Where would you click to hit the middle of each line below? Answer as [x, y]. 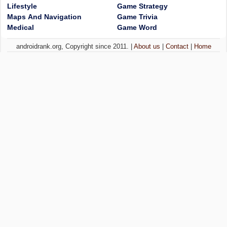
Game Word [137, 28]
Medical [21, 28]
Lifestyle [22, 6]
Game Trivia [137, 17]
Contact [177, 47]
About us [147, 47]
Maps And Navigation [44, 17]
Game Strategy [142, 6]
